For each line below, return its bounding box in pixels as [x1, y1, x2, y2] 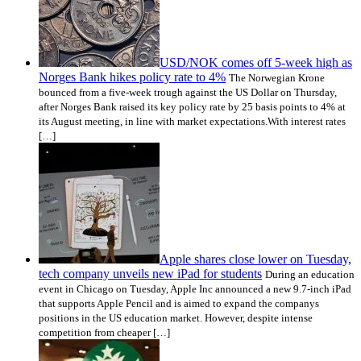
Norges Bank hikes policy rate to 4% [39, 69, 226, 84]
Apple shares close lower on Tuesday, [160, 251, 351, 266]
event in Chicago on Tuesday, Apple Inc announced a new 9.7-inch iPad [39, 282, 351, 295]
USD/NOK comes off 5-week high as [160, 55, 352, 69]
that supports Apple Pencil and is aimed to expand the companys [39, 297, 319, 309]
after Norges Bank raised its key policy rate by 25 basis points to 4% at [39, 100, 346, 113]
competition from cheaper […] [39, 326, 170, 338]
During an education [265, 268, 355, 280]
